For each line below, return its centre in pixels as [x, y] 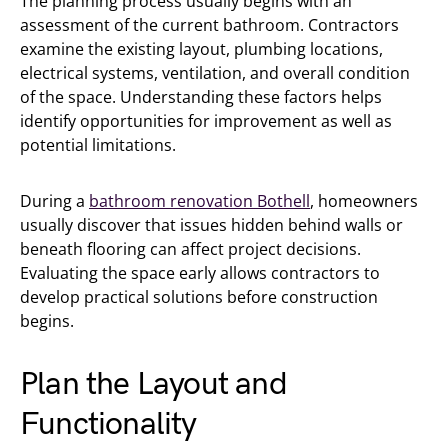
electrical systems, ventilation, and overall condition [215, 73]
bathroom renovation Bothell [199, 201]
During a [54, 201]
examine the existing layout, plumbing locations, [201, 49]
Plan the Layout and [153, 384]
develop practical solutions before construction [199, 297]
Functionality [108, 424]
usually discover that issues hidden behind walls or [211, 225]
